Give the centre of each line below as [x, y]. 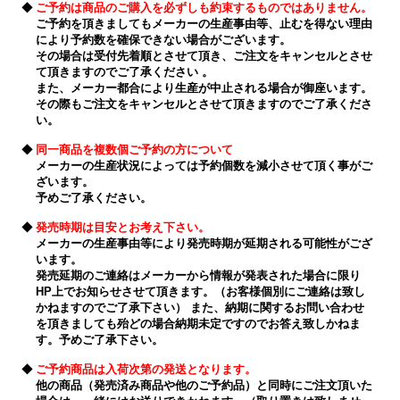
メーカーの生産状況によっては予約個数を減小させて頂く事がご [204, 165]
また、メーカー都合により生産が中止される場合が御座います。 [204, 87]
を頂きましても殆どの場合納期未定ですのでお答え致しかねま [198, 323]
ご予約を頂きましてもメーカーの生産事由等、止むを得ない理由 [204, 23]
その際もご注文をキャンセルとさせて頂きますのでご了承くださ [204, 104]
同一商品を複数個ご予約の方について [134, 149]
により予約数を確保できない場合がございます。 [163, 39]
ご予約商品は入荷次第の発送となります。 [146, 369]
